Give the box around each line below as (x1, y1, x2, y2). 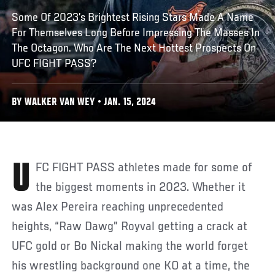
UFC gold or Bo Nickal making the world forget (12, 239, 249, 254)
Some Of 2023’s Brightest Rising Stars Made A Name (12, 11, 254, 24)
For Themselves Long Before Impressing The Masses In (12, 26, 260, 39)
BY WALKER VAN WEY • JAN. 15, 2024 (12, 97, 157, 108)
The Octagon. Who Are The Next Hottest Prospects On (12, 42, 257, 55)
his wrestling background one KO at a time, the (12, 259, 250, 273)
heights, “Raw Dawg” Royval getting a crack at (12, 220, 248, 234)
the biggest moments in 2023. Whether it (36, 180, 246, 195)
